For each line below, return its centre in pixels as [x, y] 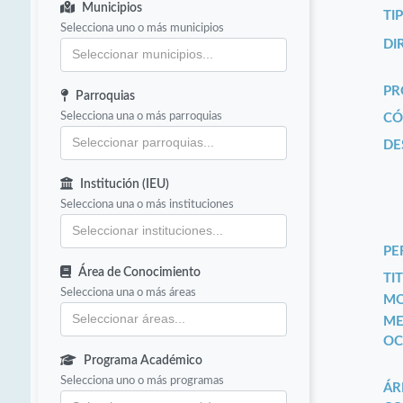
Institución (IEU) [125, 185]
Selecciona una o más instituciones [148, 205]
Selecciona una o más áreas [129, 293]
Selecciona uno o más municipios [143, 28]
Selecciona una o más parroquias [142, 116]
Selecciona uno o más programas [143, 381]
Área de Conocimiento [140, 273]
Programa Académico [143, 361]
